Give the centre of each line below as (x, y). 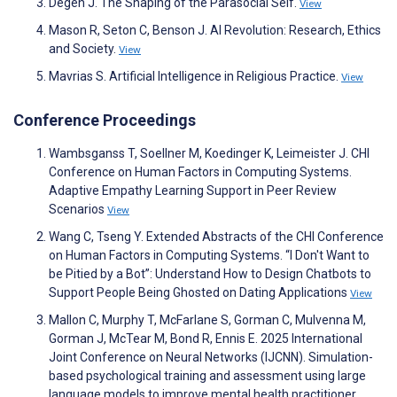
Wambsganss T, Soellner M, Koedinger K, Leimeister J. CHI (209, 153)
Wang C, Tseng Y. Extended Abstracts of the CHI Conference (216, 236)
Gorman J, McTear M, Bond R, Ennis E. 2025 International (206, 338)
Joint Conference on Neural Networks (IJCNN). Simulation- (211, 357)
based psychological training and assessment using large (207, 375)
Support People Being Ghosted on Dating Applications (199, 292)
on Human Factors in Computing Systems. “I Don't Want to (209, 255)
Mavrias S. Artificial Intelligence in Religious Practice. (195, 77)
